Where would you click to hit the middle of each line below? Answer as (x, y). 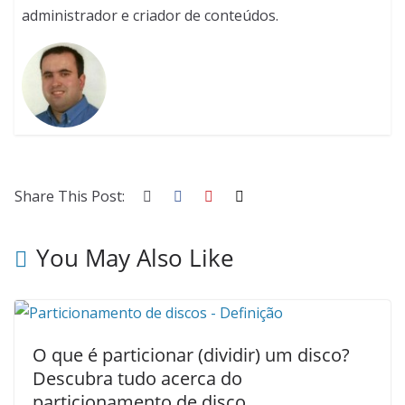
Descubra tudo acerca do (137, 379)
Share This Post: (70, 197)
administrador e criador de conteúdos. (151, 15)
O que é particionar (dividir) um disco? (191, 355)
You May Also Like (135, 258)
